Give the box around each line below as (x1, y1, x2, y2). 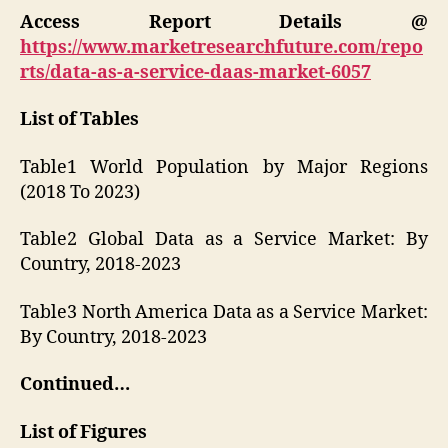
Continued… (20, 373, 130, 397)
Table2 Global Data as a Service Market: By (20, 228, 428, 252)
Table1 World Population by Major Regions (20, 155, 428, 179)
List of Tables (20, 108, 139, 132)
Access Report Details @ (20, 10, 428, 34)
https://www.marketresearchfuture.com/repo (20, 35, 423, 59)
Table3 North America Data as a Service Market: (20, 300, 428, 324)
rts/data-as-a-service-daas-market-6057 (20, 60, 371, 84)
